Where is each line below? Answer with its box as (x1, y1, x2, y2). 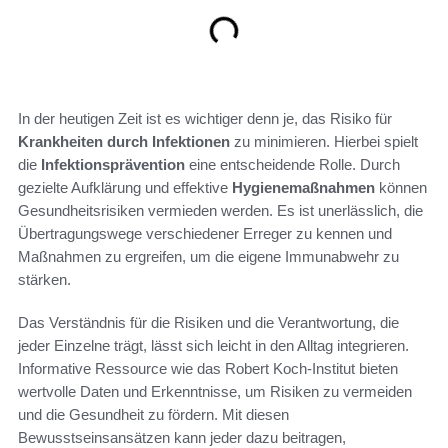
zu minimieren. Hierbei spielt (230, 133, 418, 150)
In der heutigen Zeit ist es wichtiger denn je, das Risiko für (18, 110, 392, 127)
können (375, 179, 427, 196)
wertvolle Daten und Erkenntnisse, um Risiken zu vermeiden (18, 383, 412, 400)
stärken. (18, 271, 71, 288)
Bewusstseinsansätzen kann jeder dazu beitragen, (18, 429, 346, 446)
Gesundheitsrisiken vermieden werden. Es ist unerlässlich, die (18, 202, 423, 219)
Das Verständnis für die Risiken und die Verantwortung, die (18, 314, 399, 331)
